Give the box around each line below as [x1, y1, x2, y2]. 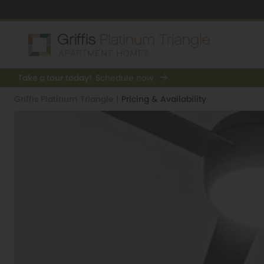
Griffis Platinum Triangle [14, 93, 116, 105]
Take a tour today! [18, 72, 92, 84]
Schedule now [95, 72, 154, 84]
